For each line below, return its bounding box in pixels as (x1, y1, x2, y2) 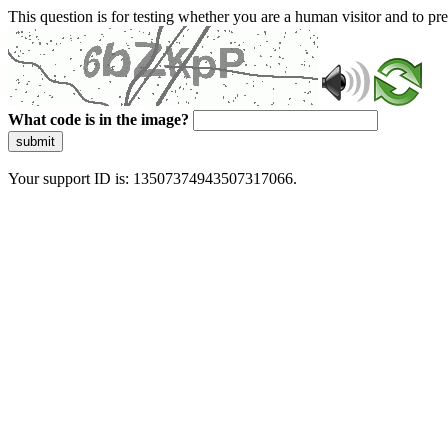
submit (16, 134, 55, 149)
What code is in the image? (8, 111, 189, 128)
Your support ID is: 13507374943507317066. (8, 170, 297, 187)
